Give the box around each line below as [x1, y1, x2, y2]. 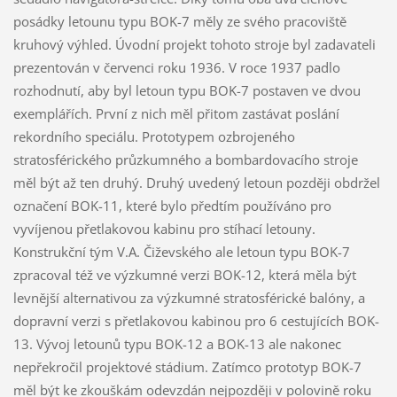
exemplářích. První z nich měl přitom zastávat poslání [12, 105, 339, 123]
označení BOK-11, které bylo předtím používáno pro [12, 197, 331, 215]
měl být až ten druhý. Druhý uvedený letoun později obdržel [12, 174, 380, 192]
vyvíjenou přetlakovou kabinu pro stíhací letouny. [12, 220, 315, 238]
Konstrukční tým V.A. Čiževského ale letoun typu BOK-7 [12, 243, 350, 261]
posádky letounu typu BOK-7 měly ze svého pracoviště [12, 12, 346, 31]
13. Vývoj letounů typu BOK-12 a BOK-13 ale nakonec [12, 335, 341, 354]
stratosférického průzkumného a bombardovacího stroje [12, 151, 358, 169]
